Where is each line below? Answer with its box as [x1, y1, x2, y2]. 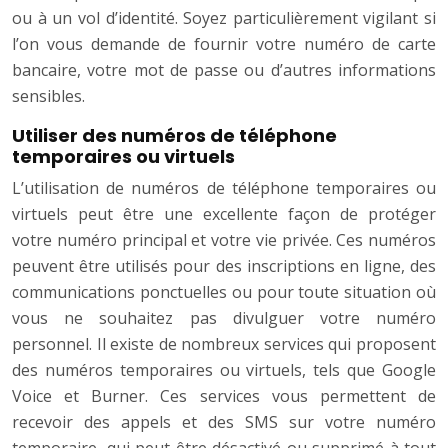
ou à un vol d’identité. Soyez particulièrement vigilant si [12, 7, 436, 30]
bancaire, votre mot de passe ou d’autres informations [12, 59, 436, 82]
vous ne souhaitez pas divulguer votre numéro [12, 307, 436, 330]
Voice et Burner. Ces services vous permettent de [12, 385, 436, 408]
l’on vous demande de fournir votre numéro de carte [12, 33, 436, 56]
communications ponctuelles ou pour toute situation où [12, 281, 436, 304]
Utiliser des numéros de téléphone [12, 123, 337, 149]
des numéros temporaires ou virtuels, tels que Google [12, 359, 436, 382]
